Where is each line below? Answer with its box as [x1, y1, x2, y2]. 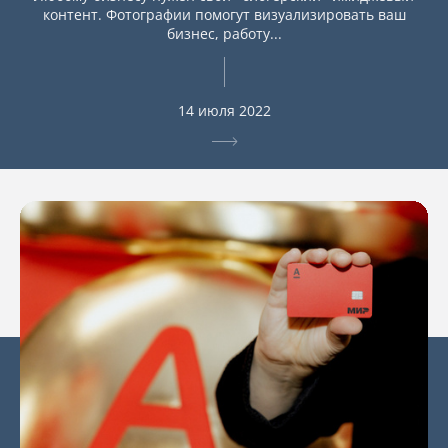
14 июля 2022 [177, 101, 271, 121]
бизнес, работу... [166, 24, 282, 44]
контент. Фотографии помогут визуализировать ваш [42, 5, 406, 25]
